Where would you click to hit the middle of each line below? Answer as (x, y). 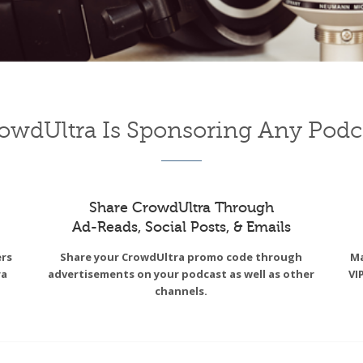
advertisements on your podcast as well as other (181, 274)
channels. (181, 291)
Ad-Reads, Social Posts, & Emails (181, 227)
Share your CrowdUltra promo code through (181, 257)
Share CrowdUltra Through (181, 208)
